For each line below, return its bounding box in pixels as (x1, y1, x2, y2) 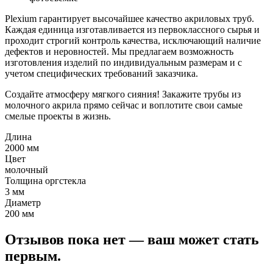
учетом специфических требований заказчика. (5, 68, 198, 79)
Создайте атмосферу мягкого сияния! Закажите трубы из (5, 89, 241, 100)
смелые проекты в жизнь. (5, 111, 111, 122)
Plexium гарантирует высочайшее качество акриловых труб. (5, 13, 254, 24)
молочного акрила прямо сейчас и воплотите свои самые (5, 100, 243, 111)
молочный (5, 165, 48, 175)
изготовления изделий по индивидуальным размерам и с (5, 57, 242, 68)
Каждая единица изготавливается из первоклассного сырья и (5, 24, 260, 35)
